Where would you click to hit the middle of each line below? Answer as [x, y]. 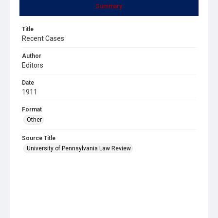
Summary [109, 6]
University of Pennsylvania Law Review [79, 148]
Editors [33, 65]
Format [32, 109]
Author [32, 56]
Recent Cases [43, 38]
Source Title [39, 138]
